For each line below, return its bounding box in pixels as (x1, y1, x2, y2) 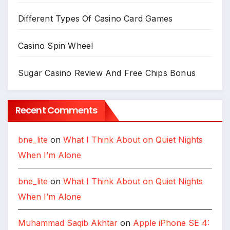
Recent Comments (15, 104, 98, 117)
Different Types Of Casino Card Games (18, 13, 173, 24)
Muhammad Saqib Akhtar (18, 218, 118, 228)
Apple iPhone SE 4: (133, 218, 209, 228)
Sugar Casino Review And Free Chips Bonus (18, 67, 196, 78)
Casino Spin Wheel (18, 40, 93, 51)
